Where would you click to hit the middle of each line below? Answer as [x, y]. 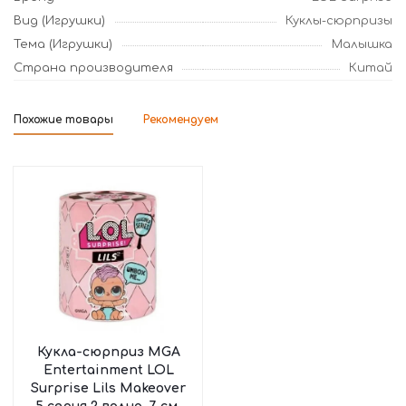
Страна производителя [93, 68]
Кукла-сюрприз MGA [108, 352]
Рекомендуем [181, 120]
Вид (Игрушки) [59, 21]
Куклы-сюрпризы [339, 21]
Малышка [362, 44]
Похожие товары [63, 120]
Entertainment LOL [108, 370]
